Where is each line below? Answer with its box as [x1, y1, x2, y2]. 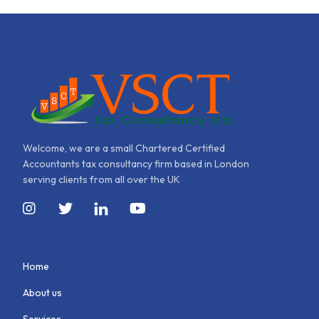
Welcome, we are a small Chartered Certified [23, 141, 226, 155]
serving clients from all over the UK [23, 172, 181, 186]
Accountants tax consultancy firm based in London [23, 157, 250, 170]
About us [23, 286, 63, 299]
